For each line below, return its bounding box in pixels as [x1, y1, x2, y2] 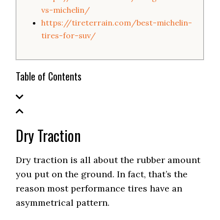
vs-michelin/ [41, 5, 90, 15]
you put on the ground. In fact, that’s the [16, 168, 188, 180]
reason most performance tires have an [16, 183, 183, 194]
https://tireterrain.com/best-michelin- [41, 18, 192, 27]
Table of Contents [16, 69, 82, 83]
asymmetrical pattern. [16, 197, 110, 208]
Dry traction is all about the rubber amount [16, 154, 201, 165]
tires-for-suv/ [41, 30, 96, 40]
